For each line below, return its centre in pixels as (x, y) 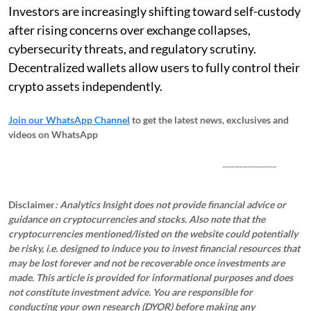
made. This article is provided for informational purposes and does (151, 277)
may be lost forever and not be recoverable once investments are (146, 262)
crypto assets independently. (85, 86)
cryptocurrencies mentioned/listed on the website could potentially (153, 233)
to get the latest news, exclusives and (210, 119)
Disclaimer (32, 204)
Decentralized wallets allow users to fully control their (154, 67)
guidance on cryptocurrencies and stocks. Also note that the (137, 219)
